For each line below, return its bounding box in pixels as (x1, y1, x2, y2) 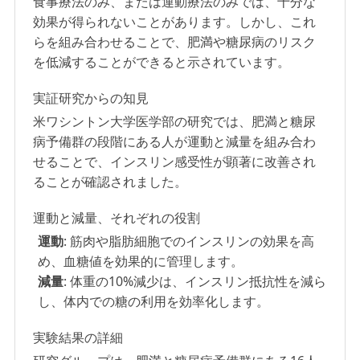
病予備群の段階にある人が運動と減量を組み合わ (33, 132, 317, 150)
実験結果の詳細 (33, 328, 124, 346)
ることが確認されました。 (33, 172, 188, 190)
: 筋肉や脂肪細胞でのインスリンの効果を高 (63, 231, 315, 250)
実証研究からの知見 (33, 88, 149, 107)
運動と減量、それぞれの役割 (33, 208, 201, 227)
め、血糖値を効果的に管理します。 (38, 252, 244, 270)
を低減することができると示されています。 (33, 52, 291, 71)
